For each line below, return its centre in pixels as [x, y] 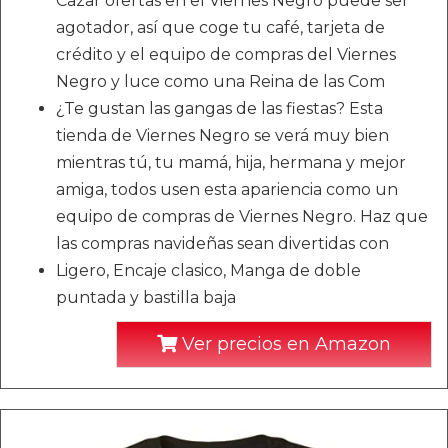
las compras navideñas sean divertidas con [222, 243]
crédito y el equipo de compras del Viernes [226, 54]
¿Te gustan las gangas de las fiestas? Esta [219, 108]
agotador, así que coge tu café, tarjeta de [220, 27]
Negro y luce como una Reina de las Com [220, 81]
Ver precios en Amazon [284, 343]
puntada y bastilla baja [146, 297]
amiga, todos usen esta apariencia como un [227, 189]
